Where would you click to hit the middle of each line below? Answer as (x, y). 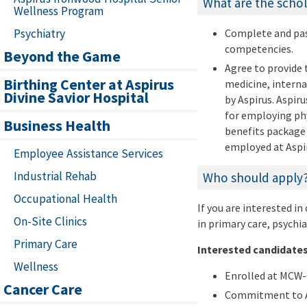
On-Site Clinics (50, 222)
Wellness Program (59, 11)
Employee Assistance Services (88, 154)
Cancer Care (43, 290)
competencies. (259, 49)
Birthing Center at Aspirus (89, 85)
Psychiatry (39, 34)
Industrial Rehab (55, 176)
